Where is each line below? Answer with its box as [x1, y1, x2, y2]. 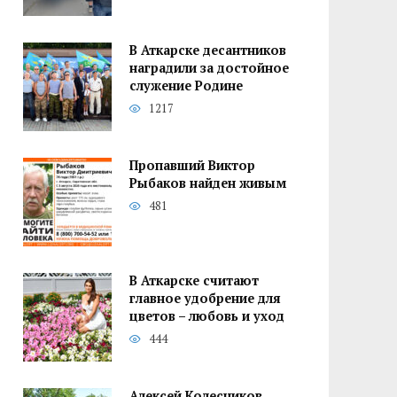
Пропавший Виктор [129, 157, 255, 175]
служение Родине [129, 77, 243, 95]
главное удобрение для [129, 290, 281, 307]
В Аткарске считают [129, 272, 259, 290]
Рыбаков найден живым [129, 175, 286, 192]
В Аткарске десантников [129, 42, 286, 59]
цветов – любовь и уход [129, 307, 284, 325]
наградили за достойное [129, 59, 289, 77]
